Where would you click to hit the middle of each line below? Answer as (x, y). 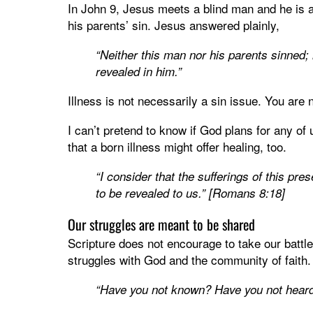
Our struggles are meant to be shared (161, 225)
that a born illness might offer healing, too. (177, 147)
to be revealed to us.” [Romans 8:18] (190, 193)
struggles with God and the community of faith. (189, 260)
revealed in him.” (139, 72)
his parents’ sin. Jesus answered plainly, (174, 25)
